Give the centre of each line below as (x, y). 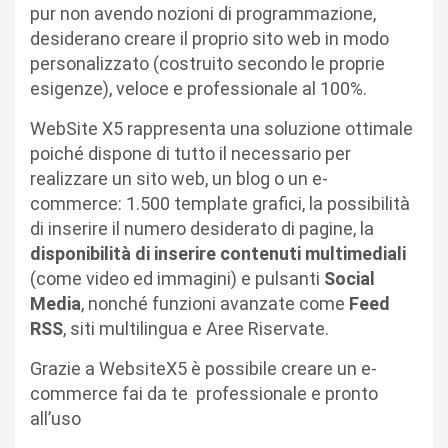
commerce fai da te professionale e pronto (204, 393)
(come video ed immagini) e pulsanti (177, 278)
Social (349, 278)
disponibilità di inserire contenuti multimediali (218, 253)
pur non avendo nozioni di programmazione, (203, 13)
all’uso (55, 418)
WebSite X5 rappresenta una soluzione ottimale (221, 128)
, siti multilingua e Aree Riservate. (196, 328)
